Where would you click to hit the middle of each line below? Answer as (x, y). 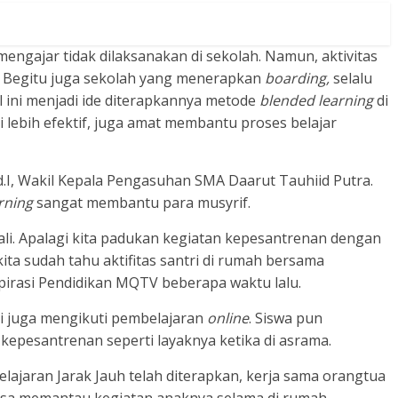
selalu (353, 79)
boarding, (299, 79)
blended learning (318, 101)
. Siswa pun (286, 318)
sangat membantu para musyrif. (142, 203)
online (228, 318)
